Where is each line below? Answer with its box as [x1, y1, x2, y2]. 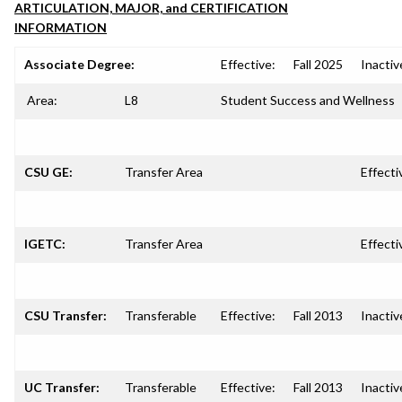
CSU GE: [24, 164, 73, 179]
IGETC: [24, 236, 66, 251]
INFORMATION [14, 20, 107, 35]
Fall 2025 [293, 57, 343, 72]
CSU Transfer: [24, 308, 107, 323]
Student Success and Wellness [221, 92, 395, 108]
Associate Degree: [24, 57, 135, 72]
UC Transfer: [24, 380, 100, 395]
